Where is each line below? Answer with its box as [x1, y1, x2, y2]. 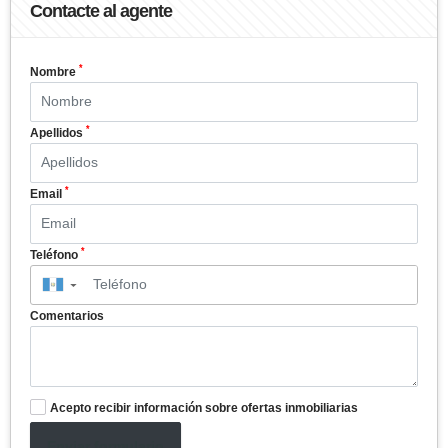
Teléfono [30, 247, 81, 262]
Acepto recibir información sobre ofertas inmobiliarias [50, 400, 358, 415]
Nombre [30, 64, 79, 79]
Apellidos [30, 125, 86, 140]
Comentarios [30, 308, 104, 323]
